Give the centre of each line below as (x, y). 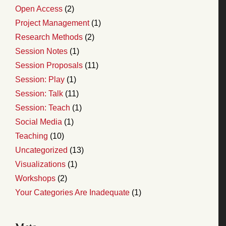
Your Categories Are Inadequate (72, 192)
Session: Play (40, 79)
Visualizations (40, 164)
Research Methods (49, 37)
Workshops (35, 178)
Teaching (32, 136)
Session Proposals (49, 65)
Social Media (39, 122)
